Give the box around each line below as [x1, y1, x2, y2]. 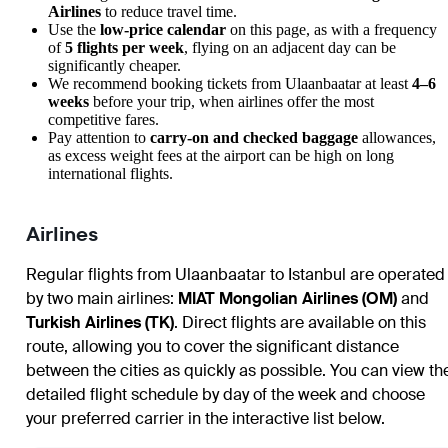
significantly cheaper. [48, 56, 181, 74]
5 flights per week [65, 38, 184, 56]
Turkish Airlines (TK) [26, 311, 174, 333]
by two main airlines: [26, 287, 178, 309]
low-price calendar [100, 20, 226, 38]
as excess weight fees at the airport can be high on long [48, 146, 394, 164]
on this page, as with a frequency [226, 20, 437, 38]
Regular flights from [26, 263, 175, 285]
